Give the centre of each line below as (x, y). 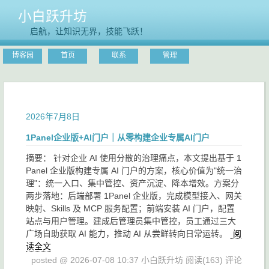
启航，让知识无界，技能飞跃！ (89, 31)
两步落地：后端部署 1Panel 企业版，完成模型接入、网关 (134, 196)
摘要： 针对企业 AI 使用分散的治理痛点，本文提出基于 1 (134, 158)
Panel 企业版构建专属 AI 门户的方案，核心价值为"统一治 (134, 171)
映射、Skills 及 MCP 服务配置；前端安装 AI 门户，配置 (130, 208)
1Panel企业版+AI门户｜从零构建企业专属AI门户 (118, 138)
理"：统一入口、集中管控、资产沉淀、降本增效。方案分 (132, 183)
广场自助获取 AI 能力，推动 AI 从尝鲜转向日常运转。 (128, 234)
